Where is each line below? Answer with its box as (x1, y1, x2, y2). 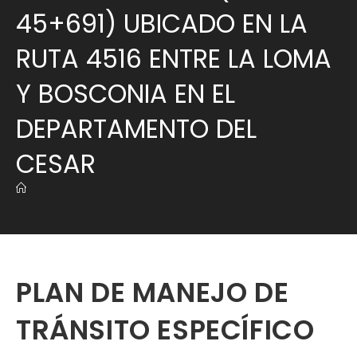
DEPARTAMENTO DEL (16, 111, 257, 147)
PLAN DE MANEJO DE (16, 273, 289, 312)
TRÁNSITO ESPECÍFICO (16, 311, 315, 349)
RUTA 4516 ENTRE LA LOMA (16, 41, 331, 76)
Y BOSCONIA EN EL (16, 76, 235, 112)
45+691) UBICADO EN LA (16, 6, 308, 41)
